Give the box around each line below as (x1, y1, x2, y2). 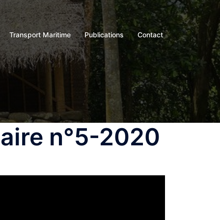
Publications (84, 30, 124, 39)
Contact (137, 30, 163, 39)
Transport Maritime (9, 30, 71, 39)
